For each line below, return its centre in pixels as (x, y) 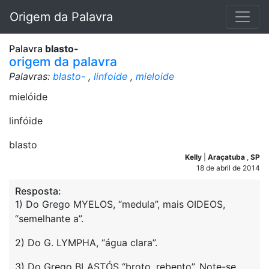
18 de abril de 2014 (228, 168)
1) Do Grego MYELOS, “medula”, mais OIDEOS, (120, 204)
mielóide (28, 97)
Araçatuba (227, 157)
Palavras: (31, 76)
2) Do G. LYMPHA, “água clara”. (86, 243)
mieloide (155, 76)
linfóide (26, 121)
